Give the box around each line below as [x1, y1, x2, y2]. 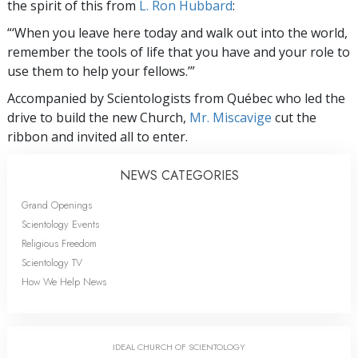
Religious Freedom [22, 236, 97, 252]
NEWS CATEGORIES [119, 166, 239, 185]
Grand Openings [22, 197, 92, 213]
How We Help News [22, 274, 106, 290]
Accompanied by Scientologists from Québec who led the [7, 89, 345, 108]
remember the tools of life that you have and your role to [7, 43, 350, 62]
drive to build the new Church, [7, 109, 189, 127]
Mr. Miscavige [189, 109, 272, 127]
